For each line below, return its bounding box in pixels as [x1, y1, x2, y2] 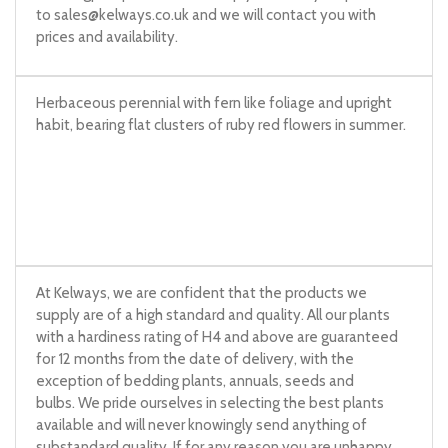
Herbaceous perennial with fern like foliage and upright [36, 93, 392, 112]
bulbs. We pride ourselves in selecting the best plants [36, 393, 384, 412]
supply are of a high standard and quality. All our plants [36, 305, 390, 324]
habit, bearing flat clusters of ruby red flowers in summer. [36, 115, 406, 134]
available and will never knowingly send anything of [36, 415, 367, 434]
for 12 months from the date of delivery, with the [36, 349, 354, 368]
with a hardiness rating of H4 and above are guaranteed [36, 327, 398, 346]
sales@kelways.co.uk [54, 5, 189, 24]
